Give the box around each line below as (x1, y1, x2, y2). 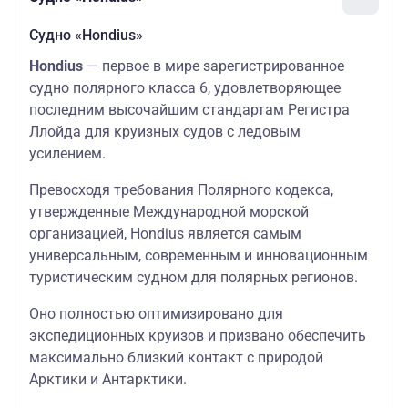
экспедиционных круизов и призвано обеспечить (29, 327, 366, 345)
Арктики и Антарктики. (29, 371, 187, 389)
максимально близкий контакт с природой (29, 349, 323, 367)
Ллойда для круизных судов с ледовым (29, 123, 301, 141)
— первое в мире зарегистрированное (83, 57, 344, 76)
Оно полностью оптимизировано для (29, 305, 283, 323)
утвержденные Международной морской (29, 203, 309, 221)
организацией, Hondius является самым (29, 225, 301, 243)
